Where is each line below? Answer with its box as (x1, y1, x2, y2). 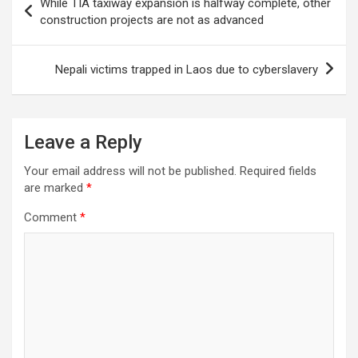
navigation (11, 4, 105, 28)
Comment (24, 209, 80, 225)
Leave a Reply (24, 130, 142, 153)
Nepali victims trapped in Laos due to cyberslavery (55, 62, 318, 77)
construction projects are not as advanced (40, 12, 264, 27)
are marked (24, 180, 86, 195)
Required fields (240, 163, 316, 178)
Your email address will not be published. (24, 163, 237, 178)
